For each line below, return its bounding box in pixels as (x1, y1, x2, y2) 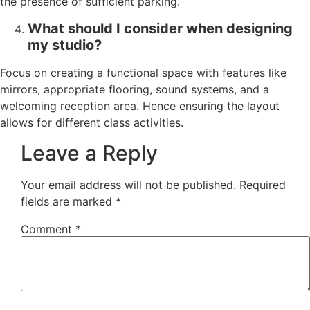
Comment (21, 221, 75, 236)
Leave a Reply (21, 140, 158, 165)
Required (239, 177, 286, 192)
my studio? (28, 36, 102, 53)
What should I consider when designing (28, 19, 293, 37)
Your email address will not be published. (21, 177, 236, 192)
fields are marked (21, 194, 116, 208)
